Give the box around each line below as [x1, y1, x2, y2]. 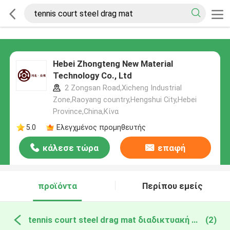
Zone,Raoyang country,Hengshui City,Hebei [52, 95, 197, 104]
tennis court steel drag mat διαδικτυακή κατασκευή [191, 214, 198, 225]
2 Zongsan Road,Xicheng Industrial [62, 84, 182, 92]
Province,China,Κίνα [52, 107, 119, 116]
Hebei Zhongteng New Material [52, 59, 173, 69]
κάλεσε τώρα [43, 143, 99, 154]
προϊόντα [37, 181, 77, 191]
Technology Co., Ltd [52, 70, 132, 81]
